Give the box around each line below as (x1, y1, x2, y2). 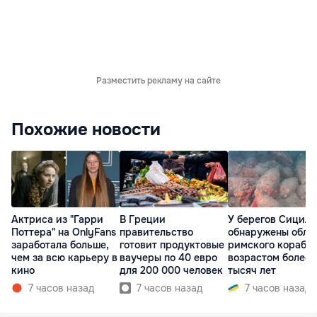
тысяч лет (228, 264, 276, 277)
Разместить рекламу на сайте (96, 75, 221, 86)
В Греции (120, 213, 166, 226)
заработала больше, (11, 238, 109, 252)
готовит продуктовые (120, 238, 224, 252)
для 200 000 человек (120, 264, 223, 277)
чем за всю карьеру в (11, 251, 117, 265)
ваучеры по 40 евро (120, 251, 217, 265)
